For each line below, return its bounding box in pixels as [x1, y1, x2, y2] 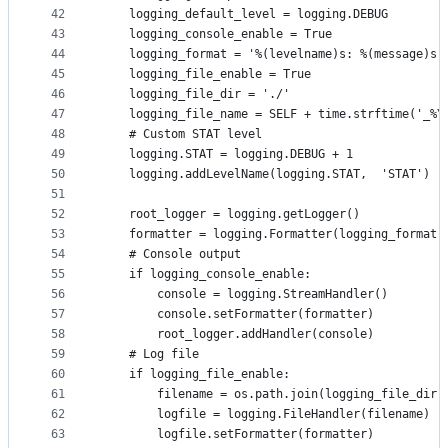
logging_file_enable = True [101, 67, 311, 82]
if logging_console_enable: [101, 267, 311, 282]
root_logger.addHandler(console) [101, 327, 374, 342]
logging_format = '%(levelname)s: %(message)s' [101, 47, 444, 62]
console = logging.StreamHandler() [101, 287, 388, 302]
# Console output [101, 247, 241, 262]
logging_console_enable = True [101, 27, 332, 42]
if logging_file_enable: [101, 367, 290, 382]
